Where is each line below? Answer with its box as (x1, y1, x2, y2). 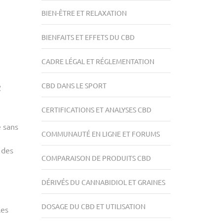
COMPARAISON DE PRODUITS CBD (41, 153, 151, 162)
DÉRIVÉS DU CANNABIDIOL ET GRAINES (41, 178, 165, 186)
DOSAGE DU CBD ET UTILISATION (41, 202, 146, 211)
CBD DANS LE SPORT (41, 81, 107, 90)
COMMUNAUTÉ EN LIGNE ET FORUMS (41, 129, 160, 138)
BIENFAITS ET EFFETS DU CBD (41, 33, 135, 41)
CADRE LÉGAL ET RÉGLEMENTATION (41, 57, 154, 66)
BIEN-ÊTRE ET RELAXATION (41, 8, 127, 17)
